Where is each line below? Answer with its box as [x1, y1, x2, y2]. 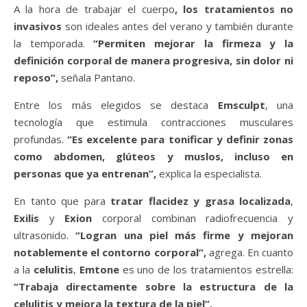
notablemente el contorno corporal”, [14, 245, 206, 260]
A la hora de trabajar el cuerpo [14, 2, 175, 16]
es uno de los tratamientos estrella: [119, 262, 294, 277]
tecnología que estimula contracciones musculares [14, 115, 293, 130]
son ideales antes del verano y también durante [62, 19, 293, 34]
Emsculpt [217, 98, 265, 112]
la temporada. [14, 36, 94, 51]
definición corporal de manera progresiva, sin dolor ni [14, 53, 293, 68]
